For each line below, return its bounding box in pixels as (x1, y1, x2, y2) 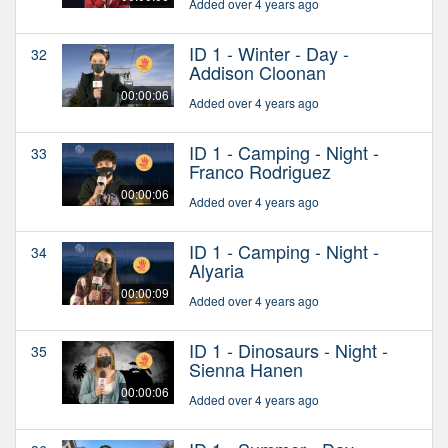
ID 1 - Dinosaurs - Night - (189, 337, 388, 364)
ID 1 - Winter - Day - (189, 40, 349, 67)
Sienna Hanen (189, 356, 303, 383)
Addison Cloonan (189, 59, 326, 86)
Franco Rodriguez (189, 158, 331, 185)
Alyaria (189, 257, 244, 284)
